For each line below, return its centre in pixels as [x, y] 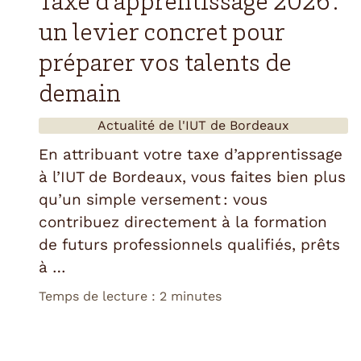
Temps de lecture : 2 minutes [130, 297]
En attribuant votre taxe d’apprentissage [191, 155]
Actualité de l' [141, 126]
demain [80, 96]
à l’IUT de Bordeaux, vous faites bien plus [192, 177]
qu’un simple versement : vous [153, 200]
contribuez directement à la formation [183, 222]
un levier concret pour [162, 35]
